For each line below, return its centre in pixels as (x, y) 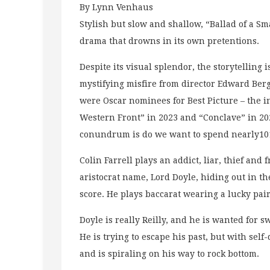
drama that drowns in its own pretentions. (169, 41)
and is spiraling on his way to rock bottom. (169, 253)
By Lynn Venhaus (116, 7)
